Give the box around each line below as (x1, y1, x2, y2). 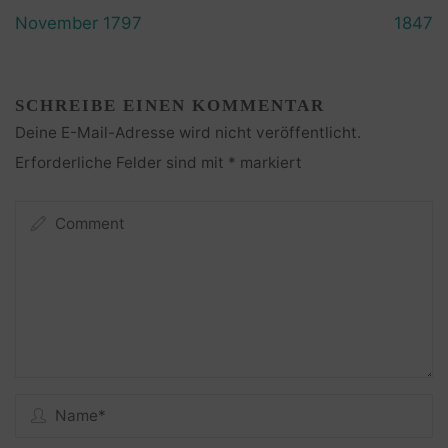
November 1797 (15, 12, 143, 33)
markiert (236, 153, 303, 173)
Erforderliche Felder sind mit (15, 153, 229, 173)
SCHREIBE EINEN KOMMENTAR (15, 96, 326, 116)
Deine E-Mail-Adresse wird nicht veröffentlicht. (15, 123, 362, 143)
